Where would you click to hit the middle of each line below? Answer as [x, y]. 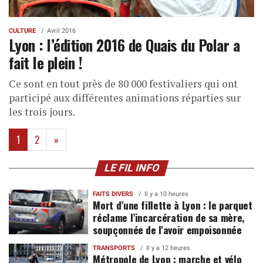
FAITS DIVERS [113, 194]
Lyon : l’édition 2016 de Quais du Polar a [124, 45]
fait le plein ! [46, 63]
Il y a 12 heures [168, 248]
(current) [36, 139]
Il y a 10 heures [167, 194]
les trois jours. [42, 112]
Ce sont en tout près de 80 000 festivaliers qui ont [123, 84]
